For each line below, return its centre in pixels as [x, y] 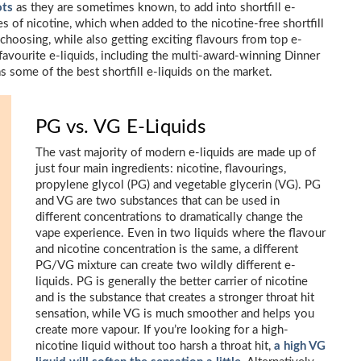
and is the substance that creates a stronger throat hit [175, 298]
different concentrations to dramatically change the [169, 217]
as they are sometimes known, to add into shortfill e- [154, 8]
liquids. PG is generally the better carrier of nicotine [172, 282]
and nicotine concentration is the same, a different [167, 249]
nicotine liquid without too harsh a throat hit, [155, 346]
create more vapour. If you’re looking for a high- [162, 330]
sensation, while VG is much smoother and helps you [175, 314]
